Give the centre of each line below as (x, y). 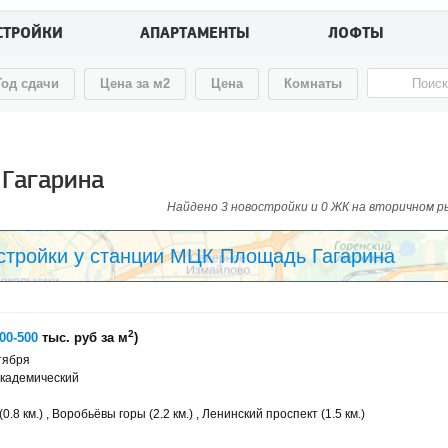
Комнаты (313, 83)
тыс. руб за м (83, 337)
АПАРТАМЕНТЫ (195, 33)
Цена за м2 (135, 83)
